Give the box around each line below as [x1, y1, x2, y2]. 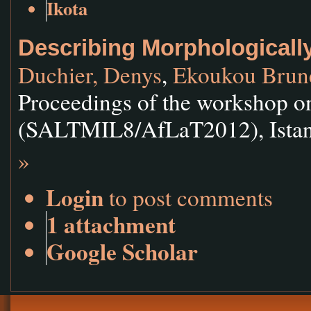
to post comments [103, 181, 273, 212]
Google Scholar [47, 234, 198, 268]
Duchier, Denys [18, 59, 162, 90]
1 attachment [47, 207, 176, 241]
